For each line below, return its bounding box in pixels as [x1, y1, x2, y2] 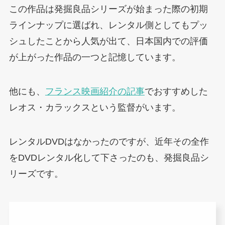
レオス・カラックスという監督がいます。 [9, 102, 181, 113]
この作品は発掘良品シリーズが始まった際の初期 [9, 4, 208, 15]
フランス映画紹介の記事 [45, 86, 145, 96]
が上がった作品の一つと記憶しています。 [9, 52, 181, 63]
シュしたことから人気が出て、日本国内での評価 [9, 36, 208, 47]
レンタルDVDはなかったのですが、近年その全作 [9, 136, 209, 147]
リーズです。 [9, 168, 63, 179]
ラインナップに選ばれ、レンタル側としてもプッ [9, 20, 208, 31]
